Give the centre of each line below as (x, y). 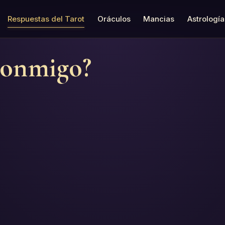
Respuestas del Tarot (46, 19)
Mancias (159, 19)
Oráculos (114, 19)
